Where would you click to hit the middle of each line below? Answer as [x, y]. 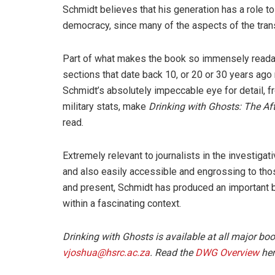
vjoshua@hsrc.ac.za [106, 252]
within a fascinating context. [122, 203]
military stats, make [104, 106]
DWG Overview [227, 252]
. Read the [172, 252]
